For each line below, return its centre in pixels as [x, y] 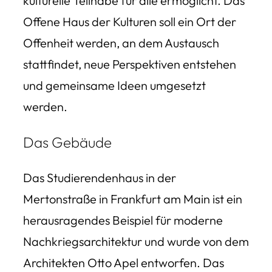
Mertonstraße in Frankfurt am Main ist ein [133, 199]
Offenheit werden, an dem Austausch [121, 42]
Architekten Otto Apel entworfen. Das [124, 262]
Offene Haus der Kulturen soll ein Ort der [130, 21]
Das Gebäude [67, 142]
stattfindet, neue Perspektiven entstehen [130, 64]
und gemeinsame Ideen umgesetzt [114, 85]
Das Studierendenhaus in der [100, 177]
